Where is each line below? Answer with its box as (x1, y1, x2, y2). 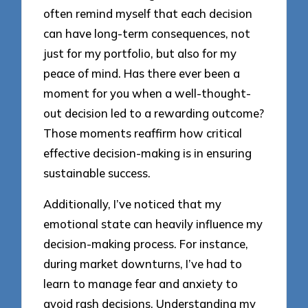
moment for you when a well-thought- (43, 86, 252, 101)
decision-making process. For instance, (43, 236, 249, 251)
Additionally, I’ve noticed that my (43, 196, 222, 211)
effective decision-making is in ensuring (43, 146, 252, 161)
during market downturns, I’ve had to (43, 256, 243, 271)
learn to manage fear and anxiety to (43, 276, 239, 291)
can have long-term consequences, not (43, 26, 251, 41)
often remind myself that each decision (43, 6, 253, 21)
